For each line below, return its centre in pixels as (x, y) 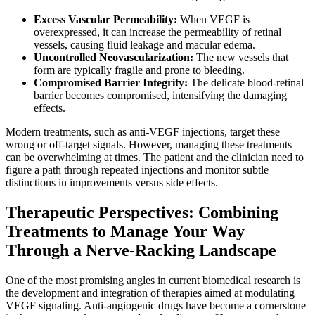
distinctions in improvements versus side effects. (112, 183)
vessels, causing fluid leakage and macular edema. (144, 45)
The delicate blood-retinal (246, 83)
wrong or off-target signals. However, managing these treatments (149, 145)
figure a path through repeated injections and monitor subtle (137, 170)
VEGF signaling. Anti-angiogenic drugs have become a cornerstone (156, 306)
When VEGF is (213, 20)
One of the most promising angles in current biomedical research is (153, 280)
